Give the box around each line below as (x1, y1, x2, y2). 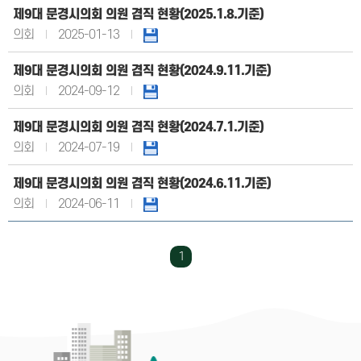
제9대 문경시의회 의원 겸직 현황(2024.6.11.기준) (13, 176, 271, 192)
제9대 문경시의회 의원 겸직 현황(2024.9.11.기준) (13, 64, 271, 79)
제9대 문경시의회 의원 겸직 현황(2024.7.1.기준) (13, 120, 263, 135)
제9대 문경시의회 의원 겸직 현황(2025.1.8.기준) (13, 7, 263, 23)
